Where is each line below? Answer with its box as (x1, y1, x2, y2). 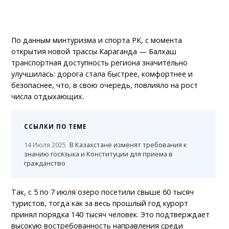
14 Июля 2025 (24, 140, 66, 149)
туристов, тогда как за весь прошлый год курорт (11, 198, 189, 208)
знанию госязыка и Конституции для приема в (24, 149, 173, 158)
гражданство (24, 158, 66, 168)
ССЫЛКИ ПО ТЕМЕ (24, 122, 87, 130)
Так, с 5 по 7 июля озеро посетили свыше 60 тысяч (11, 187, 194, 197)
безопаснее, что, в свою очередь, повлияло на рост (11, 80, 198, 90)
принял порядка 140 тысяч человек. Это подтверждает (11, 209, 210, 219)
